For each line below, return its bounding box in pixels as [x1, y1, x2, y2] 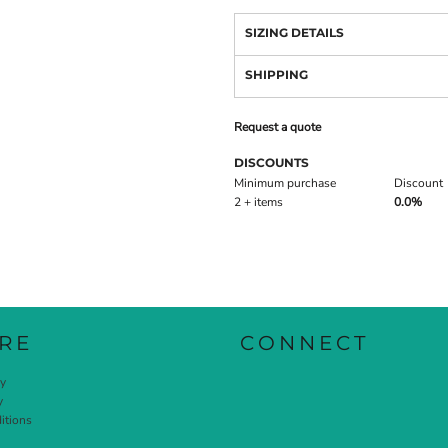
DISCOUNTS [234, 155, 309, 171]
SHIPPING [245, 67, 308, 83]
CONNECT [240, 331, 369, 355]
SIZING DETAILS [245, 25, 344, 41]
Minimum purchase [234, 175, 336, 192]
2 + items [234, 194, 283, 211]
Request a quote [234, 119, 321, 136]
